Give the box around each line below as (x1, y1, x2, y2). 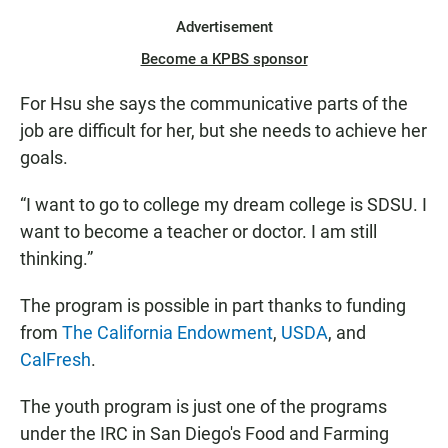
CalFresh (20, 348, 91, 370)
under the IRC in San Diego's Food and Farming (20, 422, 389, 444)
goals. (20, 146, 68, 168)
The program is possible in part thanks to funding (20, 294, 406, 316)
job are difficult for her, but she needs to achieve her (20, 119, 427, 141)
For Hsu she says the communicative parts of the (20, 92, 408, 114)
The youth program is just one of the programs (20, 395, 387, 417)
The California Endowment (62, 321, 273, 343)
